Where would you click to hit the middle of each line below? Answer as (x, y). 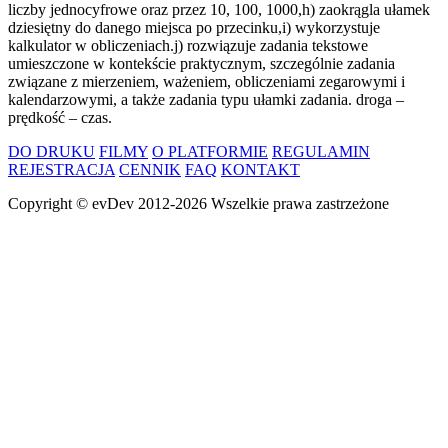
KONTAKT (260, 169)
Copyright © (50, 203)
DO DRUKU (51, 151)
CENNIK (150, 169)
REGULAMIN (321, 151)
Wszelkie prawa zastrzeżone (300, 203)
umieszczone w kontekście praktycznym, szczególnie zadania (201, 63)
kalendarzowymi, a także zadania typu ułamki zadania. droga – (206, 99)
